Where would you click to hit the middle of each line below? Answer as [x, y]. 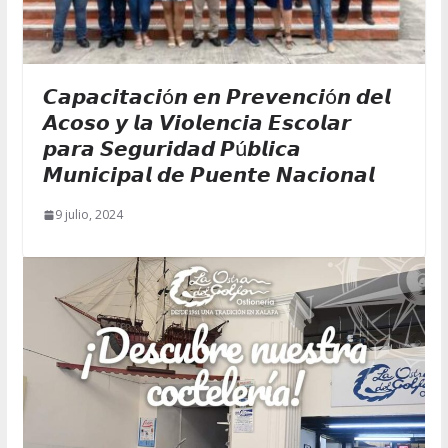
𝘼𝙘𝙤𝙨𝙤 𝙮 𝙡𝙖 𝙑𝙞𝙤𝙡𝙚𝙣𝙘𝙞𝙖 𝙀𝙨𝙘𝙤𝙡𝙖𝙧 [196, 123]
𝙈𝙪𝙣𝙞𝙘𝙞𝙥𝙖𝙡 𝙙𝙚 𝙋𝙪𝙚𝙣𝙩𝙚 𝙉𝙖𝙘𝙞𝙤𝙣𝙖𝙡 [208, 175]
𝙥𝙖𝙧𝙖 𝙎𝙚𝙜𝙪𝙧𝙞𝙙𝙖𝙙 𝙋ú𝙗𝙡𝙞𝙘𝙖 [171, 149]
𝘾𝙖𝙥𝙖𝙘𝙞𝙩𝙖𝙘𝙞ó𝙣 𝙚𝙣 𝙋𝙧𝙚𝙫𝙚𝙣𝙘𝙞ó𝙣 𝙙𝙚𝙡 [216, 97]
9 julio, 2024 [88, 215]
